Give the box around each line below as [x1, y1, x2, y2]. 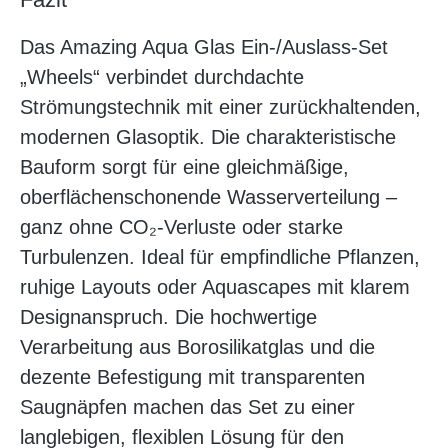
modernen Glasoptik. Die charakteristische [20, 126, 396, 149]
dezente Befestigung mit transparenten [20, 366, 365, 389]
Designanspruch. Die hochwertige [20, 306, 317, 329]
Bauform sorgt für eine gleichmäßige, [20, 156, 349, 179]
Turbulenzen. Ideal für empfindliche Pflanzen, [20, 246, 420, 269]
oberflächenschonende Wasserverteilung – [20, 186, 397, 209]
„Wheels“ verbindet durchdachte [20, 66, 304, 89]
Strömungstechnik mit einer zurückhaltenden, [20, 96, 421, 119]
